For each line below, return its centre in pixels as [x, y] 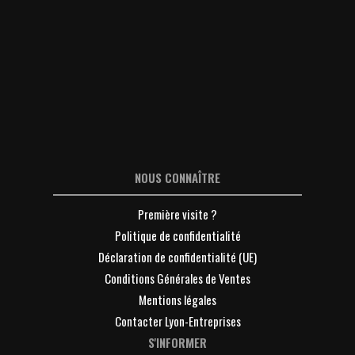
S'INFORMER [177, 342]
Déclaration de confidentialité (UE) [177, 256]
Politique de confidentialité [177, 235]
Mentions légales [177, 299]
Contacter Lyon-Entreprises [177, 321]
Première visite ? [177, 214]
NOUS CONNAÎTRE [177, 177]
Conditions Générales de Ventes [177, 278]
